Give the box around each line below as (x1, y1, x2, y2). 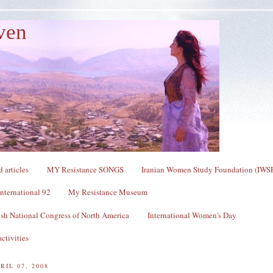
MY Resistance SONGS (46, 163, 124, 175)
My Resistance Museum (68, 186, 147, 198)
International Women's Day (147, 209, 236, 221)
